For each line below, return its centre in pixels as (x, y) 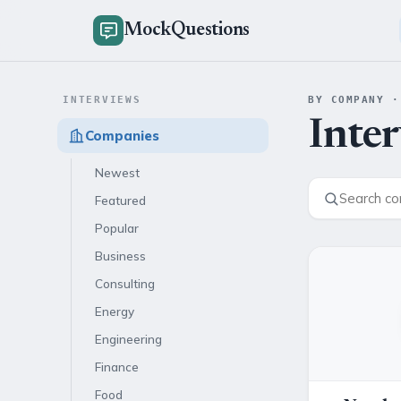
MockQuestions (187, 30)
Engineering (128, 339)
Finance (117, 367)
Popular (117, 228)
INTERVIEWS (102, 100)
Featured (120, 200)
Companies (122, 136)
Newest (117, 172)
